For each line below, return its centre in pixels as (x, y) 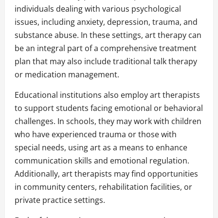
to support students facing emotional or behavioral (109, 108)
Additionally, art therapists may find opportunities (106, 174)
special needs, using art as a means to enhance (101, 148)
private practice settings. (60, 200)
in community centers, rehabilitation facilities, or (103, 187)
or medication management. (67, 75)
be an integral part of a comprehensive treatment (106, 48)
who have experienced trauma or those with (96, 135)
